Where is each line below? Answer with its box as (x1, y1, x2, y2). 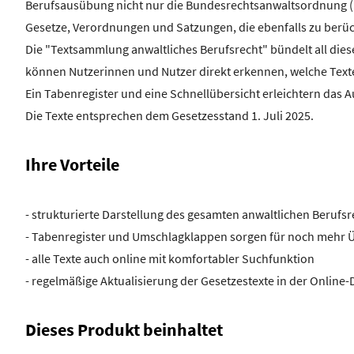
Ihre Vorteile (25, 153, 119, 176)
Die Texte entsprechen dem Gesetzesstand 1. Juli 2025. (25, 107, 314, 124)
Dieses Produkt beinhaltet (25, 318, 223, 341)
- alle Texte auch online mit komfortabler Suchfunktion (25, 250, 314, 267)
